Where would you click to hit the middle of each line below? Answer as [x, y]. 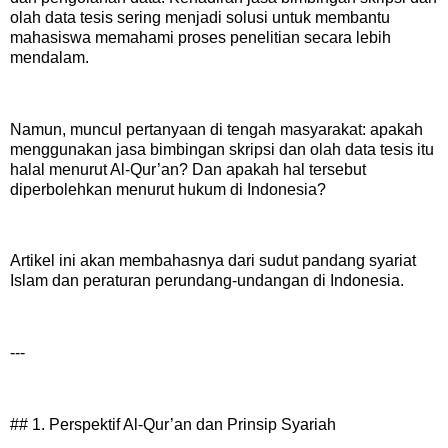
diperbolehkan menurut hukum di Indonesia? [168, 189]
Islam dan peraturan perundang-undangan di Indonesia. [207, 281]
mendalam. [49, 58]
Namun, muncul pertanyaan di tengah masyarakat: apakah [216, 129]
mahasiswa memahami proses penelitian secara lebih [200, 38]
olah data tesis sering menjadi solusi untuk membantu [200, 18]
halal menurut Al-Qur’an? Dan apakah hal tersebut [188, 169]
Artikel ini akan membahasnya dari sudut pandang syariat [213, 261]
